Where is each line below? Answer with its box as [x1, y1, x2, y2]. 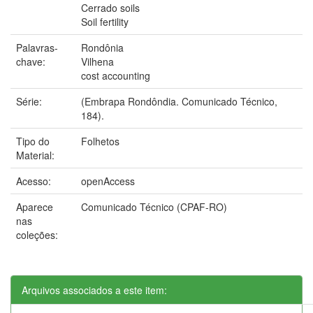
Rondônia [81, 40, 124, 54]
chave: [16, 54, 48, 68]
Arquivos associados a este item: [22, 282, 167, 297]
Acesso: [16, 173, 54, 188]
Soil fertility [81, 14, 129, 29]
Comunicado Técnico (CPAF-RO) [81, 199, 227, 214]
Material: [16, 147, 57, 162]
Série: [16, 94, 45, 108]
